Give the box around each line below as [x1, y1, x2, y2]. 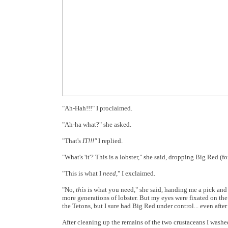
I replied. [98, 137, 123, 145]
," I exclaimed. [116, 169, 155, 177]
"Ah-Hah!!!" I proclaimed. [62, 104, 132, 112]
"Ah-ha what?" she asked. [62, 121, 131, 128]
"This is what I [62, 169, 103, 177]
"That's [62, 137, 82, 145]
